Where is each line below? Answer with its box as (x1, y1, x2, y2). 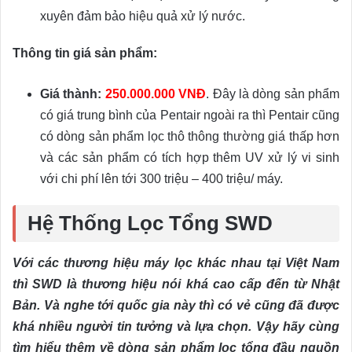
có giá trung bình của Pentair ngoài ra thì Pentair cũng (40, 108, 339, 123)
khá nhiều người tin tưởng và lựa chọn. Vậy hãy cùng (13, 319, 339, 333)
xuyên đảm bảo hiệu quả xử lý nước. (40, 9, 245, 24)
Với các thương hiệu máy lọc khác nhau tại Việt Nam (13, 255, 339, 269)
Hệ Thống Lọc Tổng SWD (27, 212, 273, 235)
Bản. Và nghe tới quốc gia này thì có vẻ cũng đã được (13, 298, 339, 312)
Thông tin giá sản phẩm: (13, 46, 157, 60)
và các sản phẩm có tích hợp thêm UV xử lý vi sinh (40, 151, 339, 165)
